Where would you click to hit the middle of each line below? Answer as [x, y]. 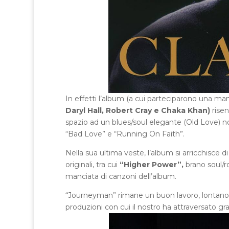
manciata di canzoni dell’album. [121, 176]
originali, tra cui [92, 164]
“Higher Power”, [152, 164]
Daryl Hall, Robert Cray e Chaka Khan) [138, 110]
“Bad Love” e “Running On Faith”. [125, 134]
